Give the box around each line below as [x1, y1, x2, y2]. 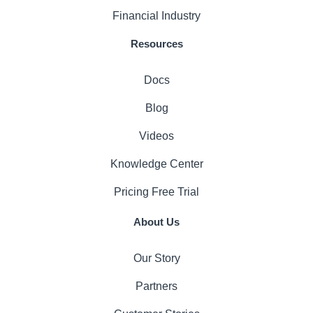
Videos [139, 130, 174, 143]
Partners [136, 280, 177, 293]
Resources [130, 38, 183, 50]
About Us [133, 216, 180, 228]
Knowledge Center [110, 158, 203, 170]
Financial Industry [112, 10, 201, 22]
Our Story [133, 252, 180, 265]
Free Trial [152, 186, 199, 198]
